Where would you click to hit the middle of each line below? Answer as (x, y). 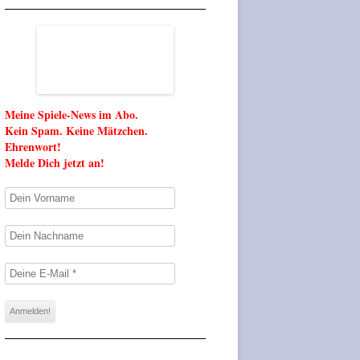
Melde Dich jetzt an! (55, 162)
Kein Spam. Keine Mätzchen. (76, 130)
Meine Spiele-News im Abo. (72, 114)
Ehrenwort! (33, 146)
